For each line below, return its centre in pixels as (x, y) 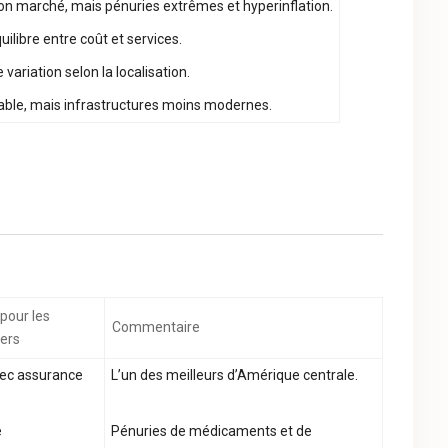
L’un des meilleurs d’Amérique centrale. (234, 375)
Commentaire (156, 327)
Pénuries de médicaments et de (211, 431)
